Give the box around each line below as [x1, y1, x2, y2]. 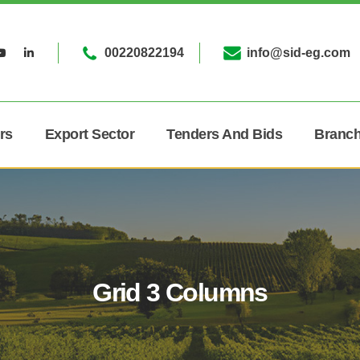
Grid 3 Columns [92, 278, 268, 307]
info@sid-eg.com [247, 45, 351, 59]
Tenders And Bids [166, 126, 282, 142]
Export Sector [44, 126, 134, 142]
